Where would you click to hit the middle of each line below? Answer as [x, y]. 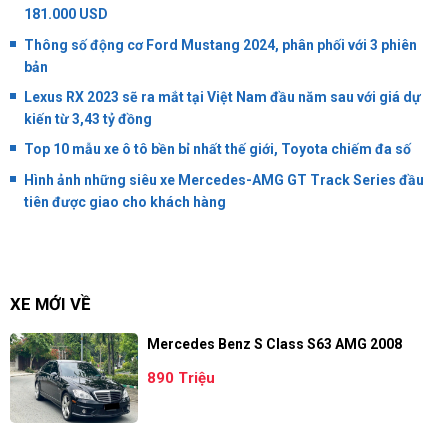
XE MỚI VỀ [50, 304]
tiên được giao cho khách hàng [125, 201]
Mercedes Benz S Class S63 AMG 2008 [274, 343]
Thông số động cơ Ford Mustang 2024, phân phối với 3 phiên [220, 44]
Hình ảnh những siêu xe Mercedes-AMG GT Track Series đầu [224, 179]
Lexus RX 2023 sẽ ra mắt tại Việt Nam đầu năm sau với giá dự [222, 96]
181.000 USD [66, 14]
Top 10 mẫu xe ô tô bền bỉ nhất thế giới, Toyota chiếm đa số [217, 149]
